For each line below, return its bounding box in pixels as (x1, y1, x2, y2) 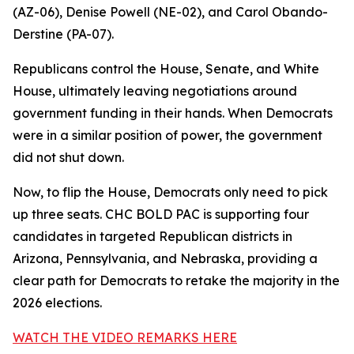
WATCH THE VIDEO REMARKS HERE (13, 330, 237, 345)
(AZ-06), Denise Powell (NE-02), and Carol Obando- (13, 4, 328, 20)
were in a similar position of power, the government (13, 127, 322, 143)
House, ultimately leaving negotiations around (13, 83, 297, 99)
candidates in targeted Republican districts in (13, 228, 292, 244)
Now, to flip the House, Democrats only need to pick (13, 184, 328, 200)
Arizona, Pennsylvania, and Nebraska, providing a (13, 250, 318, 266)
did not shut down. (13, 149, 124, 165)
